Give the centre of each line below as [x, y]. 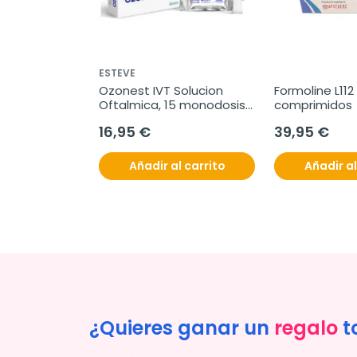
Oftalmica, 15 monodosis [172, 105]
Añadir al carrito [177, 166]
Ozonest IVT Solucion [161, 91]
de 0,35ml [128, 120]
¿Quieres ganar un [182, 328]
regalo [306, 328]
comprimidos [313, 105]
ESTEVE [117, 73]
